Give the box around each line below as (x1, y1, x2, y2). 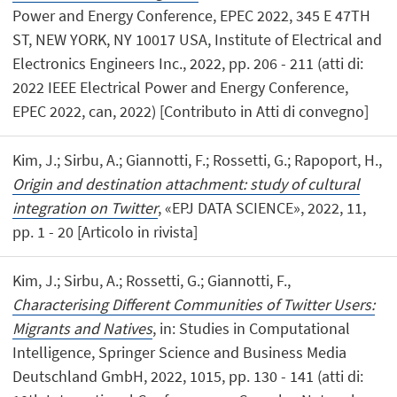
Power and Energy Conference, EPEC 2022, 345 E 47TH (12, 4, 371, 26)
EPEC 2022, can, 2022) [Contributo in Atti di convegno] (12, 100, 370, 121)
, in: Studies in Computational (152, 318, 351, 339)
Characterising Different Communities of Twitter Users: (12, 294, 376, 315)
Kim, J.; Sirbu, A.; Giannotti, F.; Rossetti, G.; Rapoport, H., (12, 149, 383, 170)
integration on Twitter (12, 197, 159, 218)
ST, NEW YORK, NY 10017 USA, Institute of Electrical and (12, 28, 383, 50)
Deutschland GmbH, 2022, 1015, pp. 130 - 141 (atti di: (12, 366, 364, 387)
